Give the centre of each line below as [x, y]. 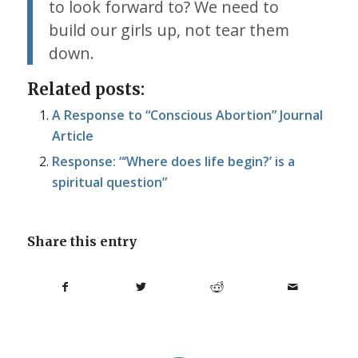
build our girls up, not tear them [169, 30]
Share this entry [82, 241]
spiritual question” [109, 182]
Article [72, 135]
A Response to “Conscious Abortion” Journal [187, 115]
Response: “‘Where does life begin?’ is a [173, 161]
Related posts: [86, 89]
